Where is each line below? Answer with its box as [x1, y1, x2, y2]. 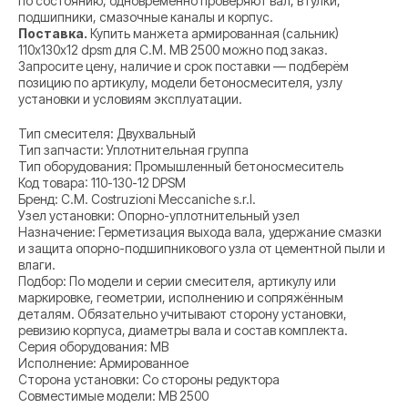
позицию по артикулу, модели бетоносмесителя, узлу [18, 75, 342, 91]
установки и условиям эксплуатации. [18, 91, 242, 107]
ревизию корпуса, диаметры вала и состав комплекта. [18, 322, 348, 339]
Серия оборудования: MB [18, 339, 168, 355]
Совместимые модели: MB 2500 [18, 388, 209, 404]
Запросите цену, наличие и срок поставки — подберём [18, 58, 349, 75]
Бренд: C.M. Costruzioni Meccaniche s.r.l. [18, 191, 256, 208]
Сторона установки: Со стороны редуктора [18, 372, 280, 388]
